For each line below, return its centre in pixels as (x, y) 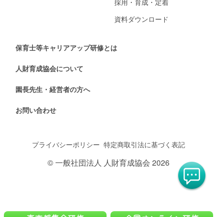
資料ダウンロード (141, 19)
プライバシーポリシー (66, 145)
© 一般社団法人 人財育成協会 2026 (108, 163)
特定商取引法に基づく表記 (144, 145)
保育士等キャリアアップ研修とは (66, 48)
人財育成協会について (49, 69)
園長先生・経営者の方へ (53, 90)
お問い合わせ (36, 110)
